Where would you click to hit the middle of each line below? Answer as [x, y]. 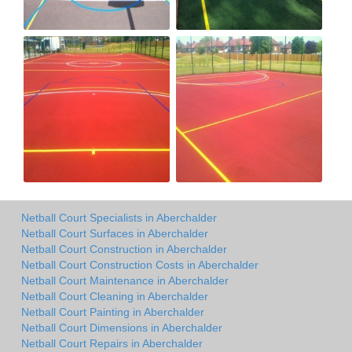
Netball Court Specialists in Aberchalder [119, 217]
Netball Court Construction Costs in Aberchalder [140, 264]
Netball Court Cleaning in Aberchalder [115, 296]
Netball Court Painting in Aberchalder [113, 312]
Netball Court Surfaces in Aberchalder [115, 233]
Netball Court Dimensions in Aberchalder [122, 327]
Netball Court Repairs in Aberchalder [112, 343]
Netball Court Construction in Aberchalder [124, 249]
